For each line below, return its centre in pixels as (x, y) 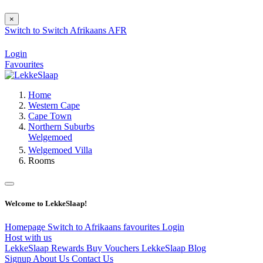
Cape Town (50, 116)
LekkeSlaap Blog (174, 248)
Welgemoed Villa (60, 150)
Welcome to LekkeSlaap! (46, 204)
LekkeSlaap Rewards (45, 248)
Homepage (26, 227)
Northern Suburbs (61, 127)
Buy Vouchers (114, 248)
